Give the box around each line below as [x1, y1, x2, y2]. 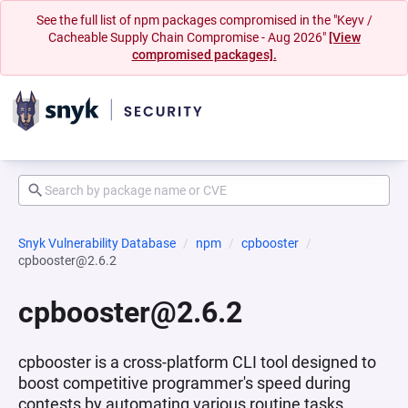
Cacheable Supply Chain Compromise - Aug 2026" [47, 30, 329, 45]
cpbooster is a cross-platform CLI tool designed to [18, 352, 376, 372]
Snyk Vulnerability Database [18, 236, 176, 250]
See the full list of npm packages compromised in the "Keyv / [36, 13, 372, 27]
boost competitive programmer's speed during [18, 373, 351, 393]
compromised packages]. [131, 47, 277, 62]
